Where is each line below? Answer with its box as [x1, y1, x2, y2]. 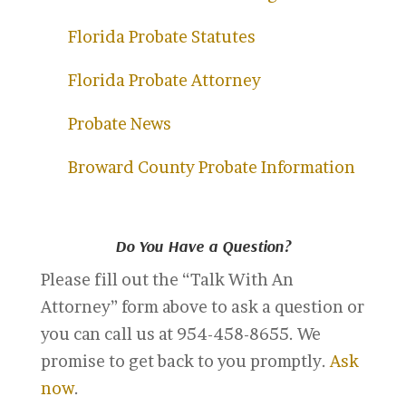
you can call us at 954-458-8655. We [40, 324, 321, 343]
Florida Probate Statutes [67, 27, 256, 46]
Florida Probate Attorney [67, 71, 261, 90]
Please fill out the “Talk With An [40, 270, 294, 289]
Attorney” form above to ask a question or [40, 297, 364, 316]
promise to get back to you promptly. [40, 352, 330, 371]
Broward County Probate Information [67, 158, 355, 177]
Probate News [67, 114, 171, 133]
